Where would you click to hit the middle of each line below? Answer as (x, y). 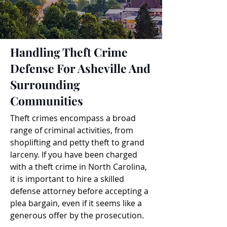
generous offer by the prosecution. (77, 215)
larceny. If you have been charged (74, 155)
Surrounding (45, 84)
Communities (47, 101)
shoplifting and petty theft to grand (77, 142)
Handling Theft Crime (69, 52)
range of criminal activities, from (72, 130)
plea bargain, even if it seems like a (76, 203)
